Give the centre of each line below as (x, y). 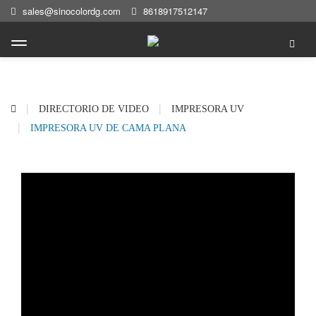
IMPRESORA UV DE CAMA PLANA (108, 128)
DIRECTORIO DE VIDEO (94, 109)
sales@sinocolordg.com (72, 11)
